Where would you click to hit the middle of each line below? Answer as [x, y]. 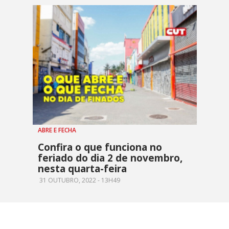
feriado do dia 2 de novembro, [110, 158]
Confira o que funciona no [100, 147]
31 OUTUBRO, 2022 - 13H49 [79, 180]
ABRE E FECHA [57, 130]
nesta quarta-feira [82, 168]
